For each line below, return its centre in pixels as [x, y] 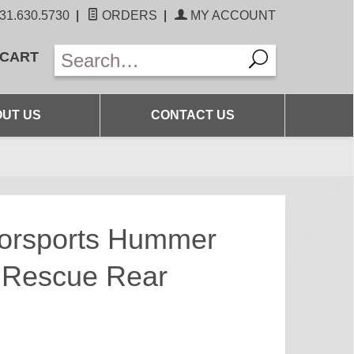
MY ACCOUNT [232, 15]
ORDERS [128, 15]
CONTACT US [192, 115]
